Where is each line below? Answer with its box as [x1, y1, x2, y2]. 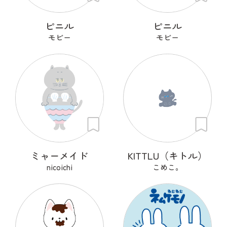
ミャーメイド [30, 148, 89, 162]
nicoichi [46, 161, 72, 172]
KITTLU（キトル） [128, 148, 208, 162]
